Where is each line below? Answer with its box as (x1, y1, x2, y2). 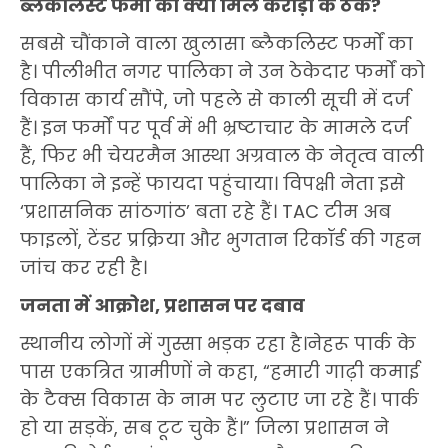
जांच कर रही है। (20, 255, 147, 281)
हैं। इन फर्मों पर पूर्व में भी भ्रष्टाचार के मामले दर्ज (20, 115, 409, 141)
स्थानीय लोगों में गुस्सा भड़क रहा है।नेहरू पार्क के (20, 331, 416, 357)
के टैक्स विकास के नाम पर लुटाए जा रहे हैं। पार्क (20, 387, 419, 413)
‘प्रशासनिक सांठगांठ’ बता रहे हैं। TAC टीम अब (20, 199, 391, 225)
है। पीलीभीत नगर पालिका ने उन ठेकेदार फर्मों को (20, 59, 425, 85)
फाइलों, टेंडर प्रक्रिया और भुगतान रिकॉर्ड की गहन (20, 227, 421, 253)
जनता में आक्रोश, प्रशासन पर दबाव (20, 293, 305, 319)
